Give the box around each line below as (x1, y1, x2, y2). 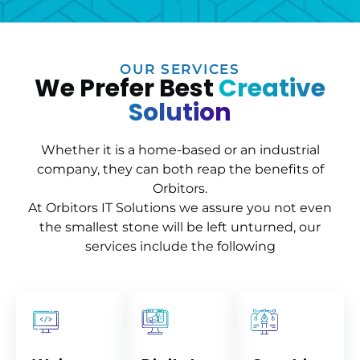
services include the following (84, 239, 276, 255)
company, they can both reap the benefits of (36, 162, 324, 178)
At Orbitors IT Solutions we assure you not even (28, 200, 332, 216)
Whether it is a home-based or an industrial (40, 142, 320, 158)
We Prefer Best (35, 72, 219, 106)
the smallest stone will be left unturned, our (39, 219, 321, 235)
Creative (219, 72, 325, 106)
